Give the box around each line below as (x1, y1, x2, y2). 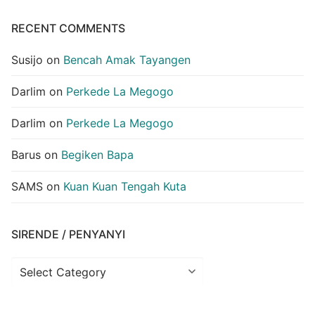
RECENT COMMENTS (11, 20, 125, 35)
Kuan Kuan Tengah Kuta (63, 179, 186, 194)
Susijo (11, 52, 43, 67)
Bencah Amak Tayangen (63, 52, 191, 67)
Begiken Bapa (61, 148, 134, 162)
